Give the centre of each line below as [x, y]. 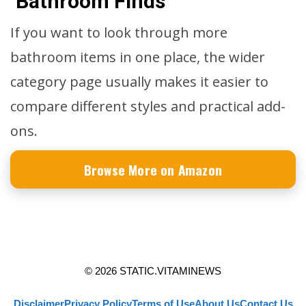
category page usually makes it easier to [139, 82]
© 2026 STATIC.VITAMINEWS [153, 271]
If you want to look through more [119, 32]
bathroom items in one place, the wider [138, 57]
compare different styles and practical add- [148, 106]
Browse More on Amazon [153, 169]
